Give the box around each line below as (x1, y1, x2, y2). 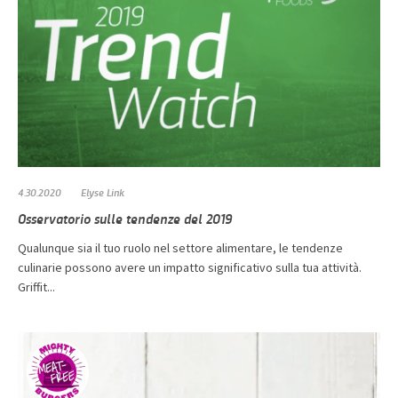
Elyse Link (81, 184, 124, 199)
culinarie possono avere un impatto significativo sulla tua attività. (18, 259, 362, 275)
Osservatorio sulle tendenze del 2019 (18, 208, 232, 227)
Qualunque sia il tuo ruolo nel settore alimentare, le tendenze (18, 239, 343, 256)
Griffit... (18, 278, 55, 295)
